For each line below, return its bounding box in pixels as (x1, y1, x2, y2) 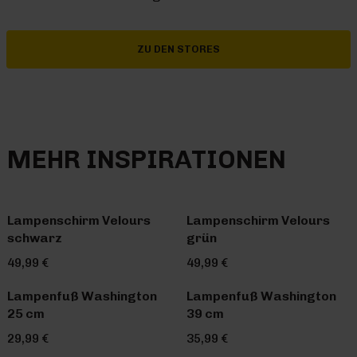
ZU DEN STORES (137, 42, 220, 55)
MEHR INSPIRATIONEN (6, 143, 286, 175)
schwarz (6, 229, 62, 245)
